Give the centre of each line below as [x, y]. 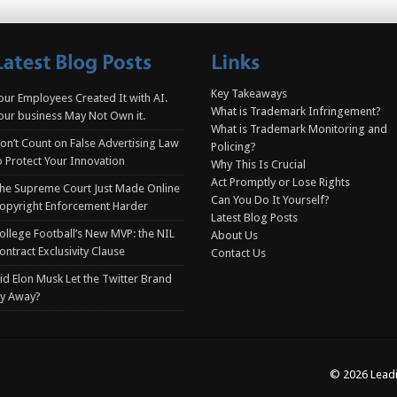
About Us [234, 235]
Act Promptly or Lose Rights [280, 182]
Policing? [234, 146]
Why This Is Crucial [258, 164]
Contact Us [238, 253]
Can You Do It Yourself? [270, 199]
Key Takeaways [249, 93]
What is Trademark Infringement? [296, 111]
